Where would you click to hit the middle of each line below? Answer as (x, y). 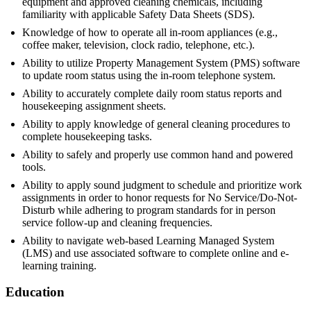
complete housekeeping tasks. (87, 136)
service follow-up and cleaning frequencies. (117, 222)
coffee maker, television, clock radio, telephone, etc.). (138, 44)
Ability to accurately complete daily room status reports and (152, 93)
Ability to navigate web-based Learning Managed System (148, 240)
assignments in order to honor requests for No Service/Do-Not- (160, 197)
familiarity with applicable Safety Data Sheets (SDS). (138, 14)
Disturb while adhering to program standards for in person (149, 210)
